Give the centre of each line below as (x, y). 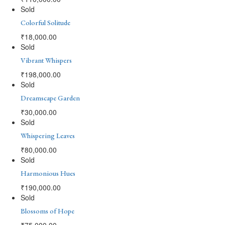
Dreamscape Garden (50, 98)
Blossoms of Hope (47, 211)
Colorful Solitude (45, 22)
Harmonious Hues (48, 173)
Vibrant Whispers (46, 60)
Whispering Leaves (48, 135)
